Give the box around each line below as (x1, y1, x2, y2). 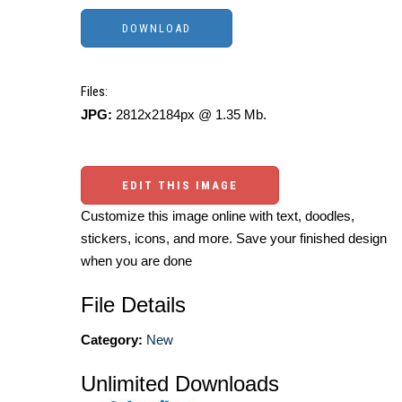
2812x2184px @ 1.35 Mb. (112, 107, 267, 123)
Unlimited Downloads (81, 371, 279, 397)
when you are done (81, 253, 192, 269)
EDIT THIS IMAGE (122, 179, 238, 193)
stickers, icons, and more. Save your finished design (81, 231, 387, 247)
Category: (81, 332, 143, 348)
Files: (81, 83, 108, 100)
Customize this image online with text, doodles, (81, 208, 354, 224)
